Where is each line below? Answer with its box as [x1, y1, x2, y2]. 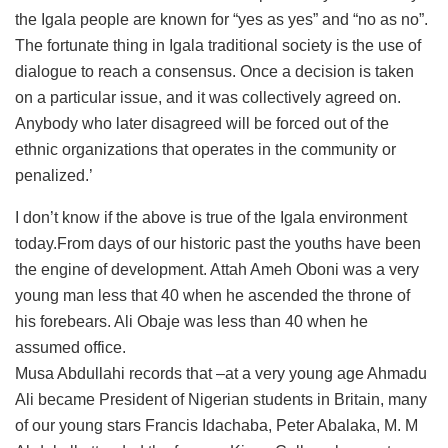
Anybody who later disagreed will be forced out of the [15, 114, 389, 132]
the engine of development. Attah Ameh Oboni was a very [15, 260, 419, 278]
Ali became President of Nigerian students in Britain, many [15, 390, 427, 408]
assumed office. [15, 338, 126, 356]
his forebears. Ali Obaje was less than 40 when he [15, 312, 368, 330]
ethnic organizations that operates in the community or [15, 140, 396, 158]
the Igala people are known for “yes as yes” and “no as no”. [15, 10, 428, 28]
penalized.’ [15, 166, 93, 184]
